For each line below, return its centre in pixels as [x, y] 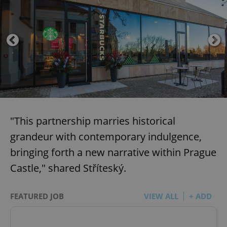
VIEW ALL [161, 196]
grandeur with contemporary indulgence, [106, 137]
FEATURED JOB [37, 196]
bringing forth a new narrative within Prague [113, 153]
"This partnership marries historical [93, 121]
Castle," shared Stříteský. [68, 168]
